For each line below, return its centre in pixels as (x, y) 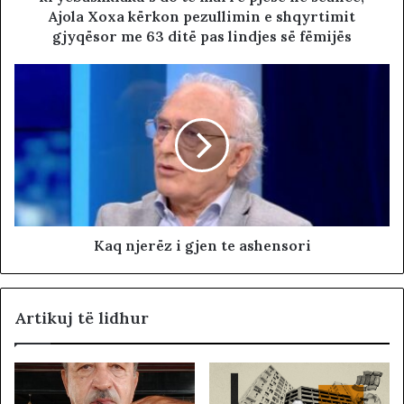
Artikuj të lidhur (82, 318)
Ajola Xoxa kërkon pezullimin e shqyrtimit (202, 17)
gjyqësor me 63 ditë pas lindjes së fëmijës (202, 37)
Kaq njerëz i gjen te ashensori (202, 246)
